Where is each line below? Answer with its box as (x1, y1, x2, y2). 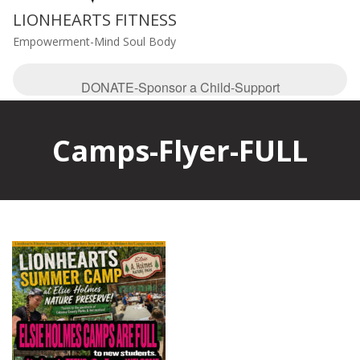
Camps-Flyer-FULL (52, 130, 308, 170)
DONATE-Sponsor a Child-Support (80, 77, 280, 96)
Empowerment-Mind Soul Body (13, 33, 176, 49)
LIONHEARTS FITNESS (13, 8, 177, 31)
